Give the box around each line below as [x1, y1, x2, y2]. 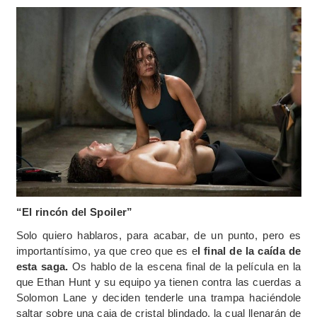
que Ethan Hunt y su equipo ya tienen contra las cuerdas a [16, 276, 301, 289]
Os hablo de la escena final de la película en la [68, 260, 301, 273]
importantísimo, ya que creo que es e [16, 245, 197, 258]
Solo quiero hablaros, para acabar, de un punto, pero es [16, 229, 301, 242]
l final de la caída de [197, 245, 301, 258]
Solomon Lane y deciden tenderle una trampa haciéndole [16, 292, 301, 304]
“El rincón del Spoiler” [16, 206, 133, 219]
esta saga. [16, 260, 69, 273]
